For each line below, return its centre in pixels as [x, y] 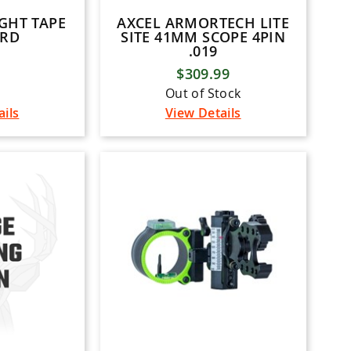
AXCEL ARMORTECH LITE [203, 23]
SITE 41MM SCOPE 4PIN [203, 37]
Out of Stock [203, 94]
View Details [203, 113]
